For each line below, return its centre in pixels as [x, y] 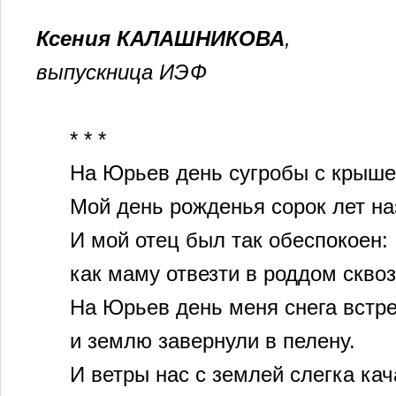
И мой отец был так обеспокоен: [228, 240]
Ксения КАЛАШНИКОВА [160, 38]
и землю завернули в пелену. [212, 341]
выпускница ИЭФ [122, 72]
